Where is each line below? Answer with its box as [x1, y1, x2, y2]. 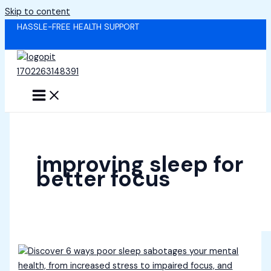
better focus [36, 165, 171, 194]
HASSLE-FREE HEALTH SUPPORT [17, 21, 139, 32]
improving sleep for [36, 150, 243, 179]
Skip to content [5, 6, 70, 18]
